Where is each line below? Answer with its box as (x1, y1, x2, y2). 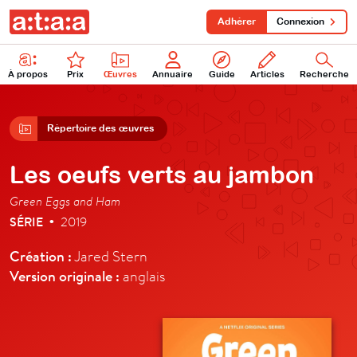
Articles (249, 69, 284, 79)
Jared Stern (72, 246, 147, 265)
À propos (7, 69, 48, 79)
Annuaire (152, 69, 194, 79)
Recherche (300, 69, 350, 79)
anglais (120, 266, 165, 285)
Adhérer (218, 16, 256, 27)
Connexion (277, 16, 324, 27)
